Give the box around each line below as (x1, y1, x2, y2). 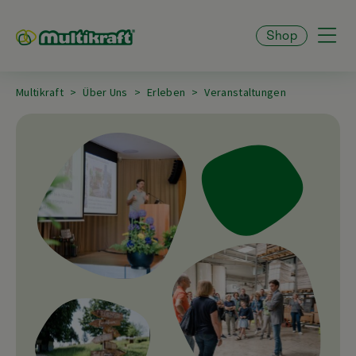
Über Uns (83, 85, 128, 99)
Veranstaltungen (204, 85, 286, 99)
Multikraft (16, 85, 64, 99)
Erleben (147, 85, 186, 99)
